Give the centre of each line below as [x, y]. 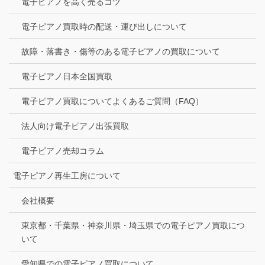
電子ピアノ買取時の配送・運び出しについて [104, 26]
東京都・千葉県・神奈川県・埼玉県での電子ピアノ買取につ [133, 225]
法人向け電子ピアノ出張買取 [75, 126]
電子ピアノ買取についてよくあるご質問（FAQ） [112, 101]
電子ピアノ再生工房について [67, 175]
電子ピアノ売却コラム [63, 151]
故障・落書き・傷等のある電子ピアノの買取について [121, 51]
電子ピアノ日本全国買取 [67, 76]
